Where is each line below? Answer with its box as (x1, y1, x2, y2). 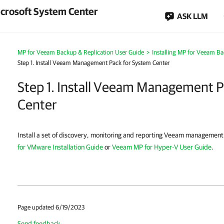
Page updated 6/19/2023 (17, 203, 85, 211)
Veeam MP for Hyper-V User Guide (112, 143, 211, 151)
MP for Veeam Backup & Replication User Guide (17, 48, 144, 56)
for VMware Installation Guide (17, 143, 103, 151)
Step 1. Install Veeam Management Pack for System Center (17, 59, 169, 66)
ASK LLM (177, 11, 208, 20)
